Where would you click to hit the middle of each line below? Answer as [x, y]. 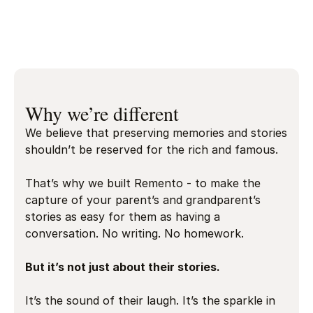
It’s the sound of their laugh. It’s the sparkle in [150, 300]
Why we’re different [102, 113]
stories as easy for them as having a [123, 216]
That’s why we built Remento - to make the [143, 183]
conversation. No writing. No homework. [134, 233]
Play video [82, 48]
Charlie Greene [207, 51]
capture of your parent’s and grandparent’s [143, 199]
